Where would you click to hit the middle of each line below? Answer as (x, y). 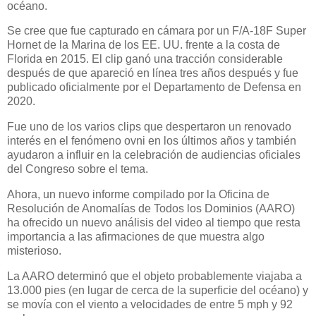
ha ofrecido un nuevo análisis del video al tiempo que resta (154, 222)
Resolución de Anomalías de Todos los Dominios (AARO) (151, 208)
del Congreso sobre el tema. (78, 169)
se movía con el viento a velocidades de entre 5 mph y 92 (150, 304)
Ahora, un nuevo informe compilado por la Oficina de (138, 194)
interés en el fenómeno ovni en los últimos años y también (152, 141)
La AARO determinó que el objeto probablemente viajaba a (154, 276)
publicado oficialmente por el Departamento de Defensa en (154, 87)
